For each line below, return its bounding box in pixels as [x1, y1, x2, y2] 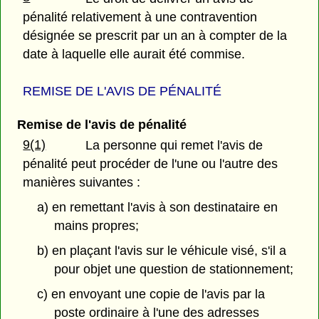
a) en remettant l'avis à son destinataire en [36, 200, 278, 215]
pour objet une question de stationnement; [54, 261, 294, 276]
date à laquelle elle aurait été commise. [23, 46, 246, 61]
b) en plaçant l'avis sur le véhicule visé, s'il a [36, 243, 286, 258]
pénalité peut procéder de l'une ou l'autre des [23, 157, 278, 172]
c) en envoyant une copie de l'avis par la [36, 286, 265, 301]
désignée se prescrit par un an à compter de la [23, 28, 288, 43]
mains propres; [54, 219, 140, 234]
